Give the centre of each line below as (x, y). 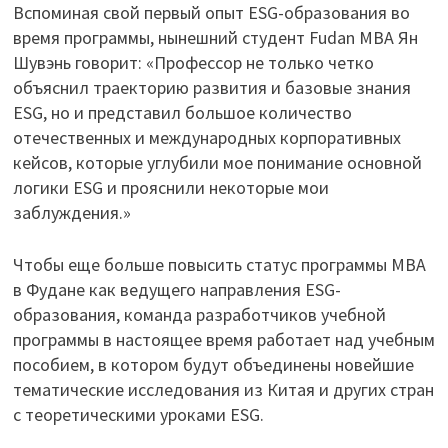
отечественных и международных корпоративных (206, 138)
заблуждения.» (71, 213)
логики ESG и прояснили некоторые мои (170, 188)
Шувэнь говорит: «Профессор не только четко (193, 63)
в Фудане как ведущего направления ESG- (176, 290)
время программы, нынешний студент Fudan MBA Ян (215, 38)
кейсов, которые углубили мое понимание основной (217, 163)
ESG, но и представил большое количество (182, 113)
